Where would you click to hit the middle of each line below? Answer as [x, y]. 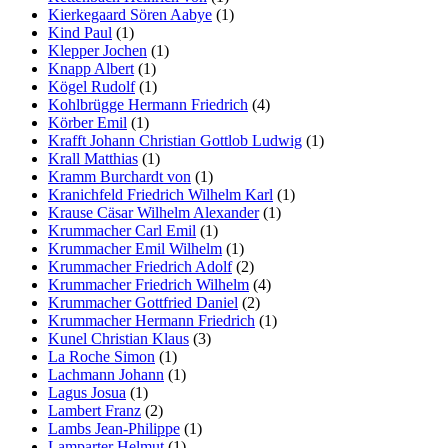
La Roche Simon [101, 356]
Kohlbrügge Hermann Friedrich [148, 104]
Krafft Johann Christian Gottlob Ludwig [175, 140]
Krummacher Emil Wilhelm [135, 248]
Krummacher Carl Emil [122, 230]
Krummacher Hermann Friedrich [151, 320]
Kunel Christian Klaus [118, 338]
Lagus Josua [87, 392]
